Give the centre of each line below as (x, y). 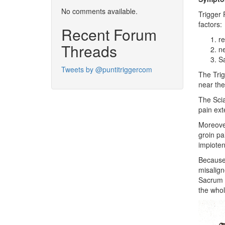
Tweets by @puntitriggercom (107, 69)
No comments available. (99, 11)
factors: (210, 24)
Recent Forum (109, 34)
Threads (89, 51)
